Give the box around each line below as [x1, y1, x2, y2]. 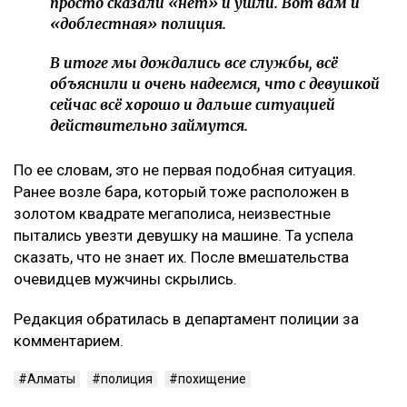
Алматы [27, 372, 75, 387]
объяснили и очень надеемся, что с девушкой [50, 74, 380, 94]
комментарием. [14, 332, 124, 351]
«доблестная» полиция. [50, 15, 226, 34]
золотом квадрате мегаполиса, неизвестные [14, 204, 331, 223]
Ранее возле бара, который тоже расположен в [14, 183, 349, 202]
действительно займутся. [50, 116, 248, 135]
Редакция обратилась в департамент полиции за [14, 310, 359, 329]
